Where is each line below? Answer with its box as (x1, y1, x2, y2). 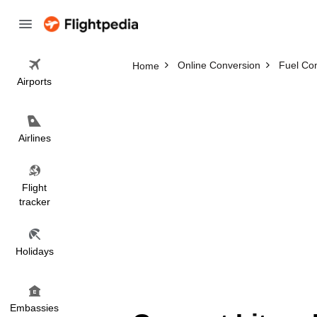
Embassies (10, 302, 59, 313)
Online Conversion (177, 59, 260, 71)
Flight (22, 182, 47, 193)
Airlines (18, 132, 51, 144)
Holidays (15, 246, 54, 257)
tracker (18, 196, 50, 207)
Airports (17, 76, 52, 87)
